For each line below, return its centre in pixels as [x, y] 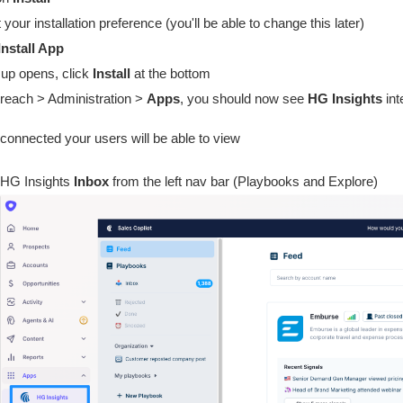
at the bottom [172, 74]
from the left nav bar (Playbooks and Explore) [245, 182]
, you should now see [242, 99]
